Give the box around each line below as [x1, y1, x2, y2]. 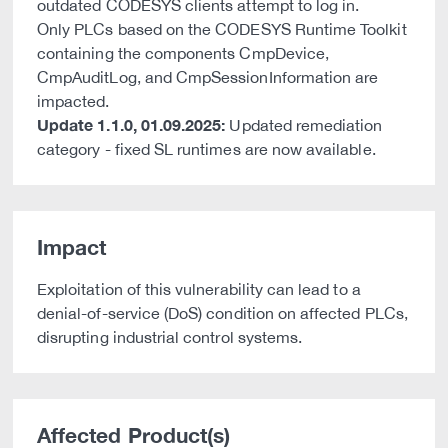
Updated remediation [225, 116, 383, 134]
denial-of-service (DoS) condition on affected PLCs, [37, 304, 408, 322]
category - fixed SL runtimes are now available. [37, 140, 376, 158]
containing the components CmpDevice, [37, 44, 330, 62]
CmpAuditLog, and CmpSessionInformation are [37, 68, 379, 86]
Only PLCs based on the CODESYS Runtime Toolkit [37, 20, 407, 38]
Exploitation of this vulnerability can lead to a [37, 280, 361, 298]
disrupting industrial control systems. [37, 328, 303, 346]
